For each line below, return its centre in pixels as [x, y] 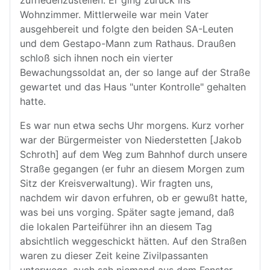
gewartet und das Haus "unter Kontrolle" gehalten [133, 87]
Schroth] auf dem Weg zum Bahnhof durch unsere [133, 154]
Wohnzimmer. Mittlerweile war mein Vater [114, 14]
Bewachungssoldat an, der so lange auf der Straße [135, 72]
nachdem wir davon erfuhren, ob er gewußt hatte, [133, 198]
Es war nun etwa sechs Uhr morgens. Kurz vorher [132, 125]
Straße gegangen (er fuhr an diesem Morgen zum [132, 169]
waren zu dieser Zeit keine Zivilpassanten [114, 256]
